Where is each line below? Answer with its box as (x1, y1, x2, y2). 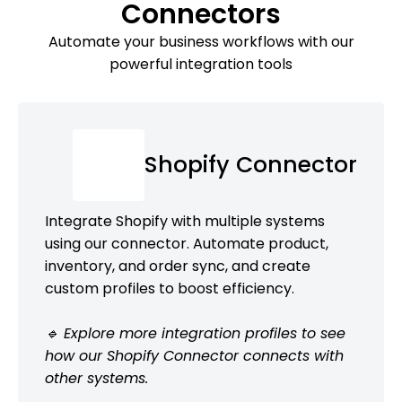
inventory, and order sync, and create (45, 255, 310, 276)
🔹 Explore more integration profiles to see (45, 322, 345, 344)
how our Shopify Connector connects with (45, 345, 344, 366)
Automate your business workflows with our (48, 31, 354, 52)
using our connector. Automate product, (45, 232, 328, 254)
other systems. (45, 367, 148, 389)
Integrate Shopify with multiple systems (45, 210, 325, 232)
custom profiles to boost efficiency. (45, 277, 294, 299)
